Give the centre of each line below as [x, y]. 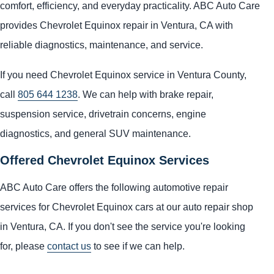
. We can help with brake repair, [146, 94]
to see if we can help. [138, 246]
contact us [69, 246]
